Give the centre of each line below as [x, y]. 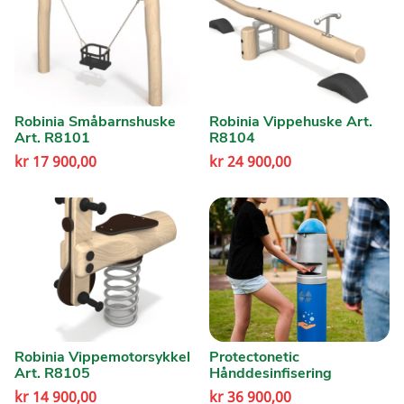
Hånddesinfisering [270, 373]
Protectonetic [254, 357]
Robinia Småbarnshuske [95, 122]
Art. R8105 [52, 373]
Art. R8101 [52, 138]
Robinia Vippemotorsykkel [102, 357]
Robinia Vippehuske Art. [290, 122]
